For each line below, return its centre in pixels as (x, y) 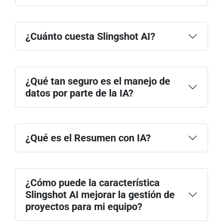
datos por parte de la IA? (79, 93)
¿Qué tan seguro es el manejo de (98, 81)
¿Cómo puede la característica (93, 182)
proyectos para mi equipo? (84, 206)
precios (145, 131)
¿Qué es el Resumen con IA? (88, 138)
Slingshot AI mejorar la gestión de (100, 194)
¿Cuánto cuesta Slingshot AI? (90, 36)
